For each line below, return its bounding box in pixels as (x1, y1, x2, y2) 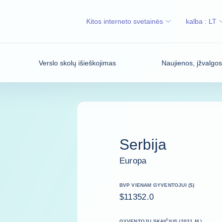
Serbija (119, 136, 166, 153)
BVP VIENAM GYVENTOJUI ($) (119, 182, 195, 188)
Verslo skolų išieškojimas (39, 58, 116, 67)
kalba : (186, 17, 209, 25)
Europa (119, 156, 147, 166)
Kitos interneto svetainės (86, 17, 163, 25)
